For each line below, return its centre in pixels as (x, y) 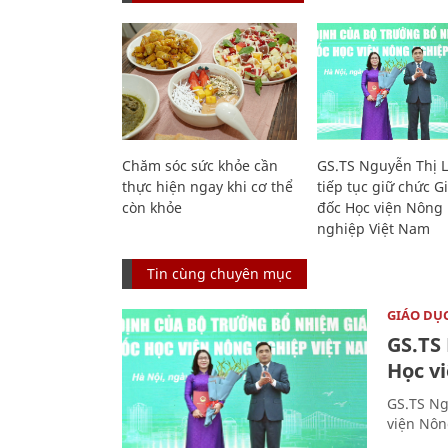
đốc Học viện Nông (379, 207)
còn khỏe (152, 207)
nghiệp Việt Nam (373, 228)
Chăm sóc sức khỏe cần (200, 165)
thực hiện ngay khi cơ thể (207, 186)
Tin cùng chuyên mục (219, 273)
